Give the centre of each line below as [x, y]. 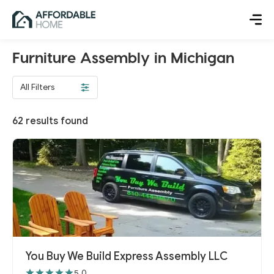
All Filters [37, 87]
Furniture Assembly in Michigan [123, 57]
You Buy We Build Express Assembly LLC [127, 256]
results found [56, 121]
